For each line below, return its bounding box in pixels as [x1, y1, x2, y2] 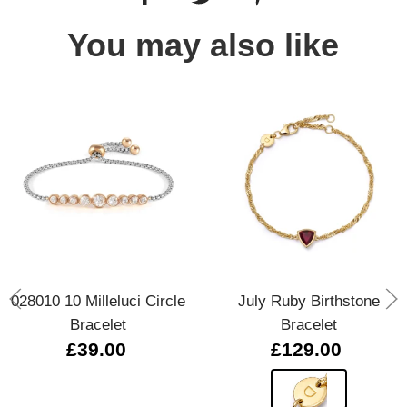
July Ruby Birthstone [237, 291, 380, 310]
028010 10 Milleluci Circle [11, 291, 186, 310]
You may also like [67, 26, 340, 65]
